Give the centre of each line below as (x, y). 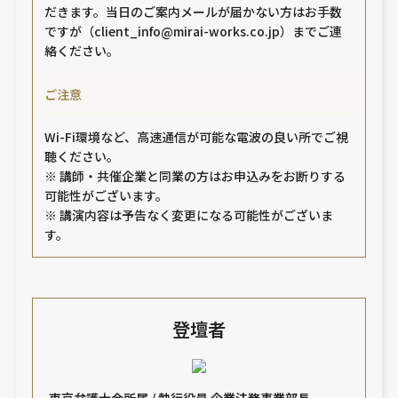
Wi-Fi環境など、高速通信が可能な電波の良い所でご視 (197, 137)
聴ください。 (82, 157)
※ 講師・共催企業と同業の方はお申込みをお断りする (195, 176)
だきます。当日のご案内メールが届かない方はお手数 (194, 11)
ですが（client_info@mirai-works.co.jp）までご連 (194, 31)
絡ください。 (82, 50)
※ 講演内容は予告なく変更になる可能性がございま (189, 215)
